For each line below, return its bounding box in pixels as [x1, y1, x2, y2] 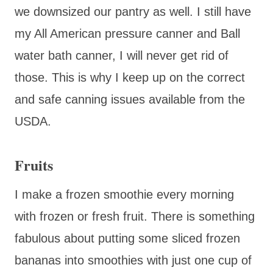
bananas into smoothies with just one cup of [15, 253, 252, 267]
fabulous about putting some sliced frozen [15, 231, 240, 245]
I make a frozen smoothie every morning [15, 187, 234, 201]
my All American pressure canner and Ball [15, 26, 240, 40]
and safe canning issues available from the [15, 92, 245, 106]
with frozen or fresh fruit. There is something [15, 209, 255, 223]
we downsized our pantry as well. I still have [15, 4, 251, 18]
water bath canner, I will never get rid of [15, 48, 229, 62]
